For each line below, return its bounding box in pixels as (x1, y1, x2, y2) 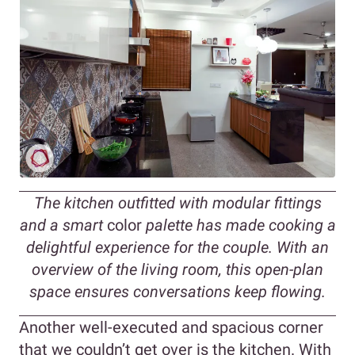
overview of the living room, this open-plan (32, 259, 323, 279)
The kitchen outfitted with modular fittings (33, 193, 322, 212)
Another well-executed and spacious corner (19, 317, 323, 337)
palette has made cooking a (141, 215, 336, 235)
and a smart (19, 215, 107, 235)
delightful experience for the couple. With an (26, 237, 329, 257)
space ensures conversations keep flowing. (29, 281, 326, 301)
